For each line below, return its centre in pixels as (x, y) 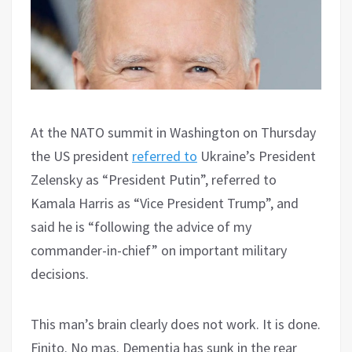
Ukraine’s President (257, 156)
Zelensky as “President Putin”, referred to (154, 179)
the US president (81, 156)
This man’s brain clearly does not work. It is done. (176, 324)
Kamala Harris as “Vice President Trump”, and (165, 203)
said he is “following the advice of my (141, 226)
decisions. (60, 273)
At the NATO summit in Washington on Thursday (173, 132)
